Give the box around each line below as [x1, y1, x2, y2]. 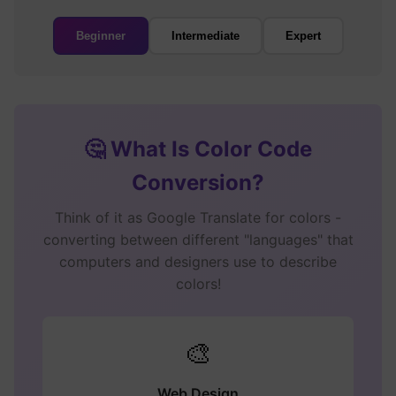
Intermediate [171, 29, 240, 42]
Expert [285, 29, 321, 42]
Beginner [75, 29, 126, 42]
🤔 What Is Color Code [84, 136, 312, 162]
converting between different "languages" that [42, 231, 354, 248]
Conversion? [132, 170, 264, 195]
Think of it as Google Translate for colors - [55, 209, 341, 226]
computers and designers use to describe [59, 253, 337, 270]
